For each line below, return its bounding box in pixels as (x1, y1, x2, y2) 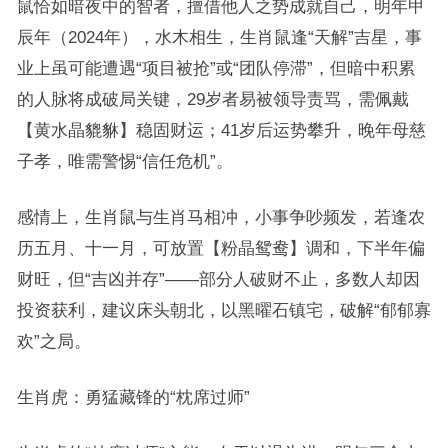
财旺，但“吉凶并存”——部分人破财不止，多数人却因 (16, 270, 420, 288)
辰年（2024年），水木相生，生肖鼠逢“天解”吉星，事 (16, 28, 422, 46)
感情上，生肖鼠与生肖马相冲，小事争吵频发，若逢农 (16, 208, 425, 226)
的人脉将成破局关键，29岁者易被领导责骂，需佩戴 (16, 90, 409, 108)
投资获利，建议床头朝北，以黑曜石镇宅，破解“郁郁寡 (16, 301, 431, 319)
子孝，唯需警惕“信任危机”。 (16, 152, 233, 170)
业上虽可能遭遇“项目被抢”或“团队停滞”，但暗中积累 (16, 59, 415, 77)
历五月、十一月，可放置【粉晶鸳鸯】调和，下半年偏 (16, 239, 425, 257)
